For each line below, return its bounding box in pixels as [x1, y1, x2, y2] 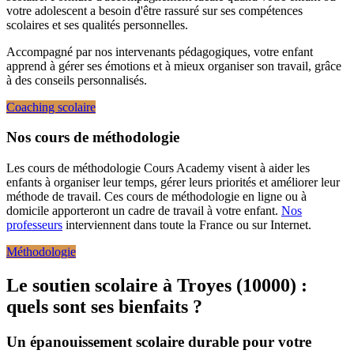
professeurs [6, 218, 62, 232]
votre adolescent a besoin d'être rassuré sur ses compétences [6, 3, 303, 17]
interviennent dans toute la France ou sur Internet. [62, 218, 311, 232]
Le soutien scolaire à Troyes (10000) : [6, 275, 307, 296]
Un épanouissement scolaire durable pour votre [6, 333, 311, 350]
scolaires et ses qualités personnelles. [6, 17, 188, 32]
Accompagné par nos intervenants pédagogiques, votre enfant [6, 44, 313, 58]
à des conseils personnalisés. [6, 73, 147, 87]
